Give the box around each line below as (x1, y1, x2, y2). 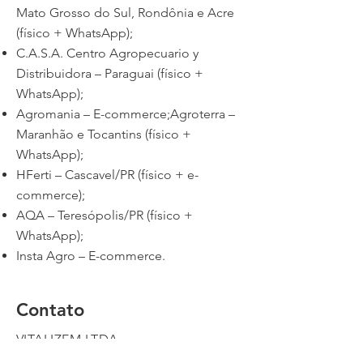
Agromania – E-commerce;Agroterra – (16, 106, 235, 122)
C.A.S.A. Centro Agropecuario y (16, 45, 199, 61)
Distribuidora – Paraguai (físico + (16, 66, 203, 81)
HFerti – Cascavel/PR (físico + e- (16, 167, 199, 182)
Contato (16, 299, 84, 321)
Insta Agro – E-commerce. (16, 248, 165, 263)
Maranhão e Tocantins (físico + (16, 126, 191, 142)
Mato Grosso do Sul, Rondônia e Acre (16, 5, 234, 20)
